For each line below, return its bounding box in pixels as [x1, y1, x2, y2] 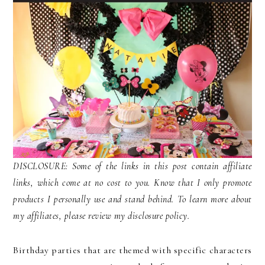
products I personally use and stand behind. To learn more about [13, 193, 252, 206]
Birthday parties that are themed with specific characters [13, 244, 252, 257]
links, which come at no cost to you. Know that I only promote [13, 177, 252, 189]
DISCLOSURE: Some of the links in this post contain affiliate [13, 160, 252, 173]
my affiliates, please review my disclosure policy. [13, 210, 190, 222]
